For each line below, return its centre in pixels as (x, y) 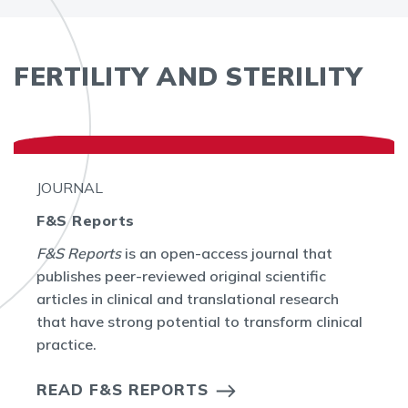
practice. (66, 344)
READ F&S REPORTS (122, 389)
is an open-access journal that (227, 253)
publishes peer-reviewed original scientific (181, 276)
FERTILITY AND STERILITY (189, 76)
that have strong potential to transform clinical (199, 321)
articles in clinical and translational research (188, 299)
